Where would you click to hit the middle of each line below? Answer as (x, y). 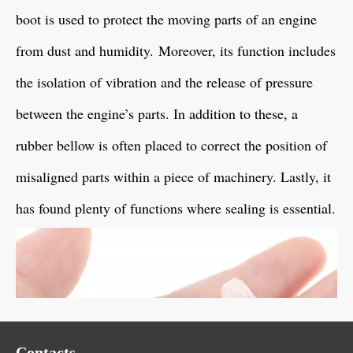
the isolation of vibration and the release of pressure (164, 82)
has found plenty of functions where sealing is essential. (176, 208)
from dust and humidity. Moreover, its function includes (176, 50)
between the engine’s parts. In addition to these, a (157, 113)
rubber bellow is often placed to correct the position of (171, 145)
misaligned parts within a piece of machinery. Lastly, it (173, 176)
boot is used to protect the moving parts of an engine (166, 19)
